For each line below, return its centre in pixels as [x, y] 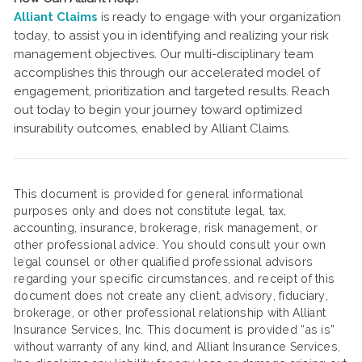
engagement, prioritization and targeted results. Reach [172, 91]
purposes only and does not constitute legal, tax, [150, 211]
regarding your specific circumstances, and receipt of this [175, 279]
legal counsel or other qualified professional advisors [164, 262]
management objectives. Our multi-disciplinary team [164, 54]
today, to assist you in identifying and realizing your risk [171, 36]
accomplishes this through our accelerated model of [167, 73]
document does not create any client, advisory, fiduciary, [171, 296]
